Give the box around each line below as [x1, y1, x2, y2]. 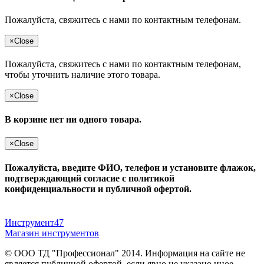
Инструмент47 [5, 217, 64, 227]
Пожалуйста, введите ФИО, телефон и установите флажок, [5, 162, 256, 173]
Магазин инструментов [5, 228, 99, 238]
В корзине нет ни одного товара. [5, 114, 141, 125]
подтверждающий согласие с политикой [5, 173, 174, 183]
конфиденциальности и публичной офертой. [5, 183, 192, 194]
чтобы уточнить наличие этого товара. [5, 69, 160, 80]
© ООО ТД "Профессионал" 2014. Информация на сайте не [5, 248, 245, 258]
